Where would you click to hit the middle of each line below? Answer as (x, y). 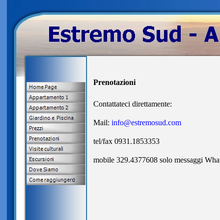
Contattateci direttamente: (132, 104)
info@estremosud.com (146, 123)
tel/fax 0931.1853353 (126, 141)
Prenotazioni (114, 82)
